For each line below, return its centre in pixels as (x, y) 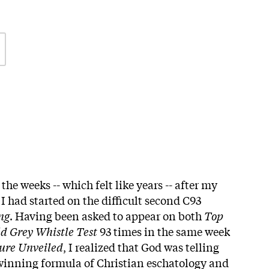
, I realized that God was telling (141, 246)
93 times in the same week (164, 231)
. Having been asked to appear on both (107, 215)
